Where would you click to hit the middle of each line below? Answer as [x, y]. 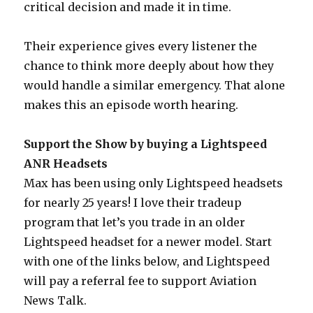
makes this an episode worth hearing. [131, 104]
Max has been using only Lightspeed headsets [154, 183]
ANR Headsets [66, 163]
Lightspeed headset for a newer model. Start [148, 241]
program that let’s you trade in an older [135, 222]
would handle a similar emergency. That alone [155, 85]
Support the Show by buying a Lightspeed [146, 144]
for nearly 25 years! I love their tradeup [133, 202]
